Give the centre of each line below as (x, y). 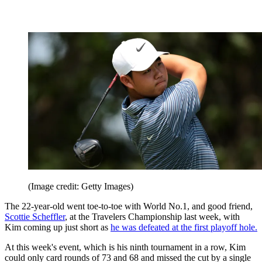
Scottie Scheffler (35, 216)
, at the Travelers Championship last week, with (152, 216)
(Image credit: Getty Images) (81, 186)
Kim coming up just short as (58, 227)
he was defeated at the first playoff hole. (184, 227)
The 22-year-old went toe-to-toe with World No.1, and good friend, (129, 206)
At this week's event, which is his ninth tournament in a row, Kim (125, 247)
